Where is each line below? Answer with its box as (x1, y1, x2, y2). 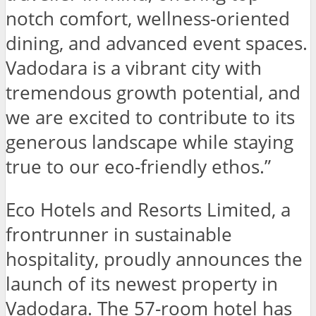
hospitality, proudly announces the (6, 246, 303, 272)
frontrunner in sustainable (6, 221, 232, 247)
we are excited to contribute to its (6, 105, 295, 130)
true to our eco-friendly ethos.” (6, 154, 271, 180)
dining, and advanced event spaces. (6, 31, 308, 56)
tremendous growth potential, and (6, 80, 300, 106)
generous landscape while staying (6, 130, 293, 155)
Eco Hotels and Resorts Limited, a (6, 197, 291, 222)
